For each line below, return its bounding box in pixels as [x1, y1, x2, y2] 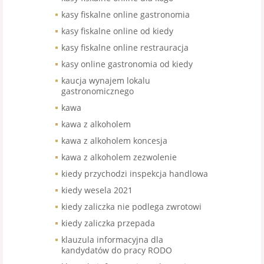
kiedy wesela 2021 [61, 184, 133, 196]
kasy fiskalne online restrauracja [61, 42, 189, 53]
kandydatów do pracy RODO [61, 245, 172, 256]
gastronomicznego [61, 85, 134, 97]
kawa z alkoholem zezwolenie [61, 151, 177, 163]
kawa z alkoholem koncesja [61, 135, 167, 146]
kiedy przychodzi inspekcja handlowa [61, 168, 208, 179]
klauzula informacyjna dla [61, 234, 163, 245]
